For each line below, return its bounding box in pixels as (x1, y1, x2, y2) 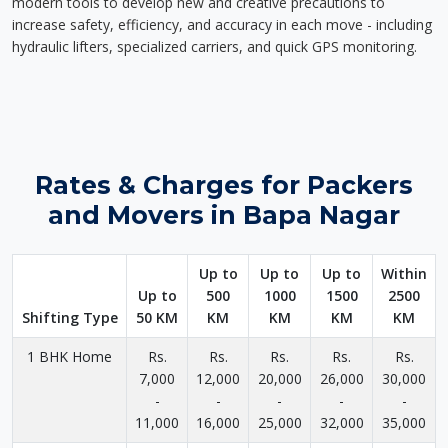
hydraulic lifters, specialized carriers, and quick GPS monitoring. (12, 37, 417, 56)
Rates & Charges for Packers (35, 170, 413, 200)
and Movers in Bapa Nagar (48, 200, 400, 230)
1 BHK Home (27, 347, 112, 366)
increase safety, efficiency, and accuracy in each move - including (12, 15, 432, 34)
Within (381, 264, 427, 283)
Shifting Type (21, 308, 118, 327)
